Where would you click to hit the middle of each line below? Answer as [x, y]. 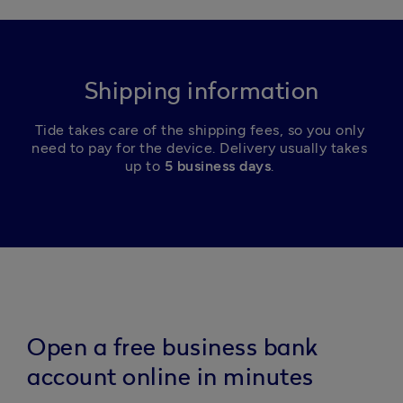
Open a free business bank [173, 348]
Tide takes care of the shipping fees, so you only [199, 130]
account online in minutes [170, 378]
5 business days [218, 166]
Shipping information [201, 92]
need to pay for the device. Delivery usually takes [200, 148]
